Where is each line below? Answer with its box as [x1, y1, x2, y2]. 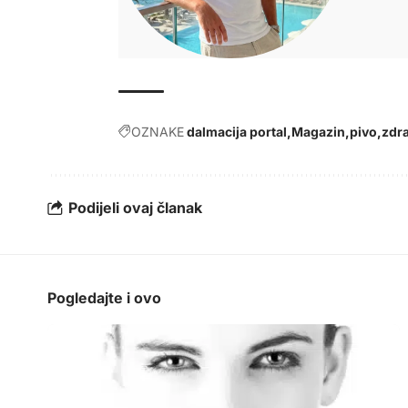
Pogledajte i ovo [47, 288, 161, 307]
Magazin [291, 123, 345, 139]
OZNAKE [131, 123, 184, 139]
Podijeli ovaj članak [68, 199, 202, 218]
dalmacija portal [187, 123, 287, 139]
